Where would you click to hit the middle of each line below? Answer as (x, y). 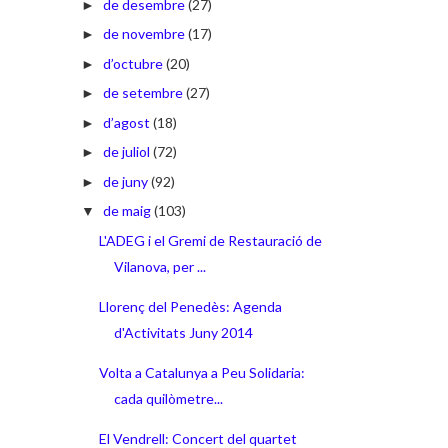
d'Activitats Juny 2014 (183, 332)
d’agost (126, 122)
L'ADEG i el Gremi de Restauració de (210, 240)
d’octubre (132, 63)
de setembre (142, 93)
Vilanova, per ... (159, 266)
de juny (125, 181)
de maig (126, 211)
